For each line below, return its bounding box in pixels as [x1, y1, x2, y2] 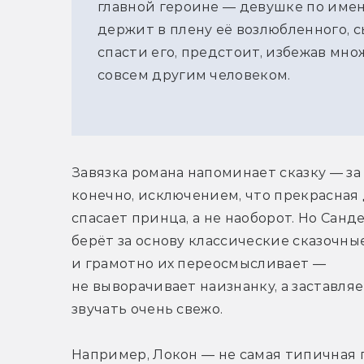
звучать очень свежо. [71, 301, 223, 318]
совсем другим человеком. [97, 67, 291, 84]
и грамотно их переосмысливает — [71, 256, 326, 272]
